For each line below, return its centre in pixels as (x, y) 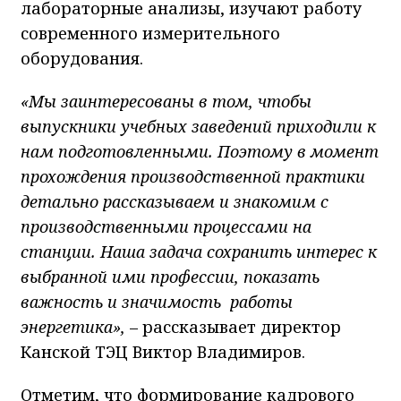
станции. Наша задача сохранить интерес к (199, 252)
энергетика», (73, 327)
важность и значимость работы (157, 302)
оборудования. (86, 59)
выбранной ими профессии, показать (170, 277)
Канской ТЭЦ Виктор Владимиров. (163, 352)
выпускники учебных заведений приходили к (198, 127)
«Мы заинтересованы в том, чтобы (166, 102)
